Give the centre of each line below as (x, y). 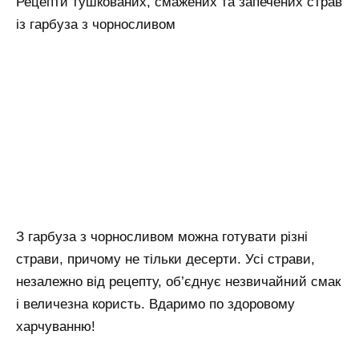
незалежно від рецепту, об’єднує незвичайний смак (178, 282)
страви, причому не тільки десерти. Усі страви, (165, 260)
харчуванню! (56, 327)
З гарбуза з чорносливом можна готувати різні (162, 237)
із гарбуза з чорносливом (96, 25)
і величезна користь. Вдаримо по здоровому (155, 305)
